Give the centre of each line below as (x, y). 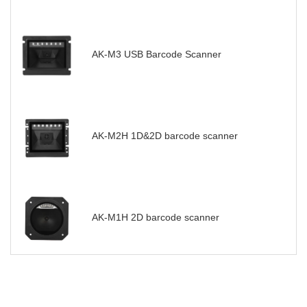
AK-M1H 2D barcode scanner (156, 217)
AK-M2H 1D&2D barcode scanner (165, 135)
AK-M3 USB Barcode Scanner (157, 54)
